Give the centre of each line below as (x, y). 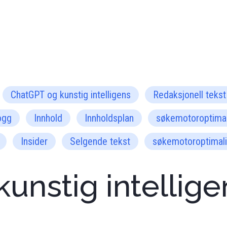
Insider (34, 141)
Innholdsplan (109, 118)
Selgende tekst (100, 141)
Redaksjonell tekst (190, 95)
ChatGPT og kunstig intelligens (71, 95)
